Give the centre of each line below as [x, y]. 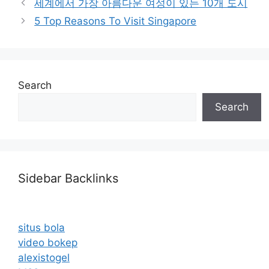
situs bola [41, 227]
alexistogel [44, 257]
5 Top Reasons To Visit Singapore [116, 21]
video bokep [48, 242]
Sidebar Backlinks [68, 178]
